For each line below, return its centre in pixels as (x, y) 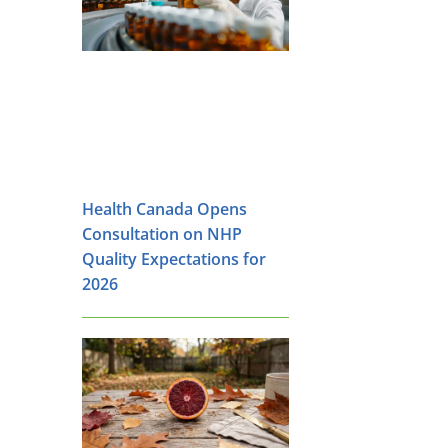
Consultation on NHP (162, 234)
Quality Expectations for (174, 259)
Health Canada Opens (164, 209)
